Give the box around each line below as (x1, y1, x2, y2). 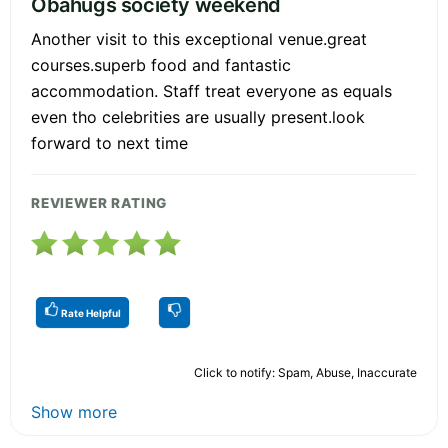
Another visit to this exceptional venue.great (31, 28, 367, 49)
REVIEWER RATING (31, 194, 168, 211)
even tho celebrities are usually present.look (31, 106, 365, 127)
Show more (31, 401, 117, 422)
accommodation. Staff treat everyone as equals (31, 80, 392, 101)
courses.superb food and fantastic (31, 54, 291, 75)
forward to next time (31, 132, 188, 153)
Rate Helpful (59, 306, 121, 319)
